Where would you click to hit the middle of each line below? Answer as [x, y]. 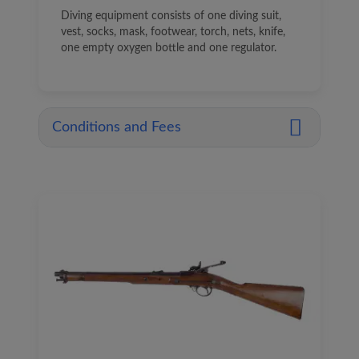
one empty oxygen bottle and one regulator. [169, 48]
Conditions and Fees [117, 127]
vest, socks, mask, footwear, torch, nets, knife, [173, 32]
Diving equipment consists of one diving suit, [171, 16]
